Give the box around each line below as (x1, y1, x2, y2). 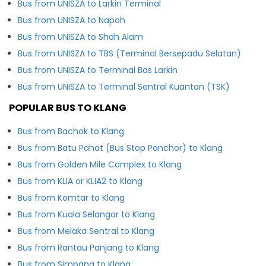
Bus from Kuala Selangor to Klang (18, 208, 155, 220)
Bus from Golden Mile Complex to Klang (18, 158, 182, 170)
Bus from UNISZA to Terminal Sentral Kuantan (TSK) (18, 80, 230, 93)
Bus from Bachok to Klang (18, 125, 124, 137)
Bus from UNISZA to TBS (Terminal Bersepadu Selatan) (18, 47, 241, 59)
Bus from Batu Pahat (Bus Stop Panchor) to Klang (18, 141, 223, 154)
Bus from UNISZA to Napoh (18, 14, 125, 26)
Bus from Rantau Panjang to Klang (18, 241, 159, 254)
